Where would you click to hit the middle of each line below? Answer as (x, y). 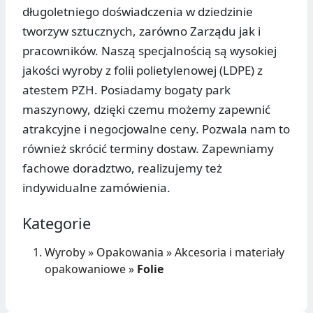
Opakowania (130, 253)
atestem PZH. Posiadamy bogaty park (126, 90)
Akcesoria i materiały (230, 253)
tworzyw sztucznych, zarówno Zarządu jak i (141, 31)
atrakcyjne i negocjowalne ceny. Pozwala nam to (156, 129)
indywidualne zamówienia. (96, 188)
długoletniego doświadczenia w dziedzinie (138, 12)
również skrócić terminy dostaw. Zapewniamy (148, 149)
